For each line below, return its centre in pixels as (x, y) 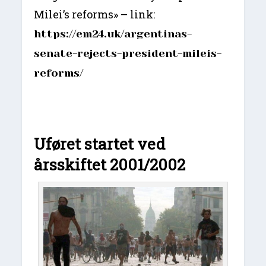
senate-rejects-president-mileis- (128, 54)
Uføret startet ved (100, 144)
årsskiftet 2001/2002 (110, 165)
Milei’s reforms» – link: (95, 15)
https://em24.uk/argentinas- (113, 34)
